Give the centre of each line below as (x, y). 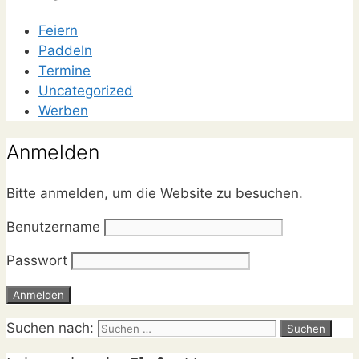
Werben (63, 110)
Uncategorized (86, 90)
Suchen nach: (50, 328)
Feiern (58, 30)
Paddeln (65, 50)
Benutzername (53, 227)
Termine (65, 70)
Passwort (37, 261)
